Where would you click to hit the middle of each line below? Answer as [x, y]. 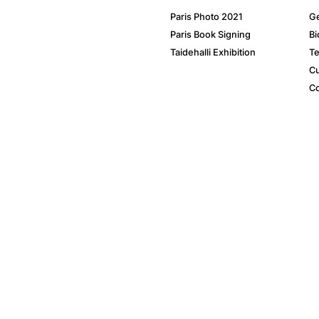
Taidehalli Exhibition [213, 53]
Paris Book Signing [210, 35]
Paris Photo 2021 [206, 17]
